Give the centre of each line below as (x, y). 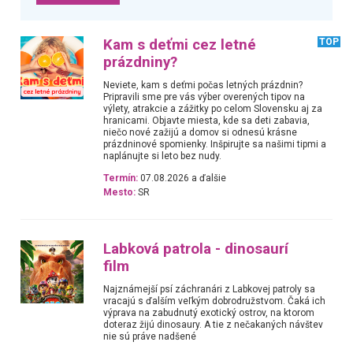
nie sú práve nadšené (150, 336)
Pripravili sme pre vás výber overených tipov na (204, 97)
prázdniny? (141, 63)
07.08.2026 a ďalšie (182, 178)
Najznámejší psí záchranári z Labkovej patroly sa (210, 289)
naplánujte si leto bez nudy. (163, 156)
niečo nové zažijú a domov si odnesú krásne (201, 133)
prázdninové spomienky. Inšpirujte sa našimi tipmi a (215, 145)
